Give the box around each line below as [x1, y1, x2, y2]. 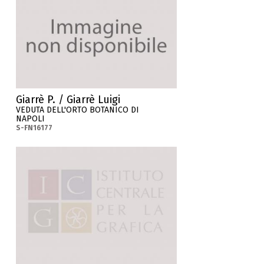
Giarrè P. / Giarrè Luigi [16, 93, 121, 107]
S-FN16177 [16, 124, 53, 133]
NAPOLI [16, 114, 45, 124]
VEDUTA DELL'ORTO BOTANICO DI [16, 105, 140, 115]
